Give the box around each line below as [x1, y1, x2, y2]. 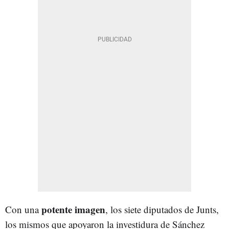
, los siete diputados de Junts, [105, 202, 219, 216]
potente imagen [41, 202, 105, 216]
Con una [5, 202, 41, 216]
